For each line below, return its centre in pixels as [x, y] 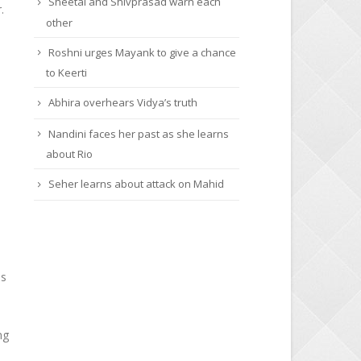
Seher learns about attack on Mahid [136, 185]
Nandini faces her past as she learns [138, 134]
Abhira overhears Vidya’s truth [122, 104]
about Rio [69, 155]
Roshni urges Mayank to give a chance [142, 53]
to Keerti [66, 74]
